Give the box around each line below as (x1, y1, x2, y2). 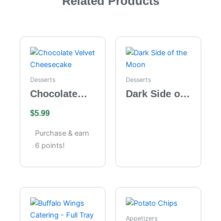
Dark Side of (126, 88, 184, 99)
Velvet (30, 101, 59, 112)
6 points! (35, 141, 65, 150)
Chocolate (30, 88, 77, 99)
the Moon (126, 101, 170, 112)
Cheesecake (30, 113, 86, 125)
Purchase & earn (35, 128, 89, 138)
